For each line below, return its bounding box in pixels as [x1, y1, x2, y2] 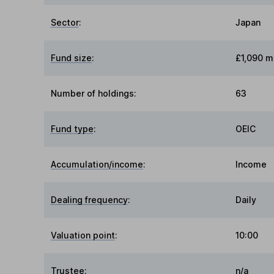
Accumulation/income [51, 159, 144, 170]
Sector [51, 17, 80, 28]
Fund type [51, 124, 94, 135]
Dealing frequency [51, 194, 128, 206]
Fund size [51, 53, 92, 64]
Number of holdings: [51, 88, 137, 99]
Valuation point [51, 230, 116, 241]
